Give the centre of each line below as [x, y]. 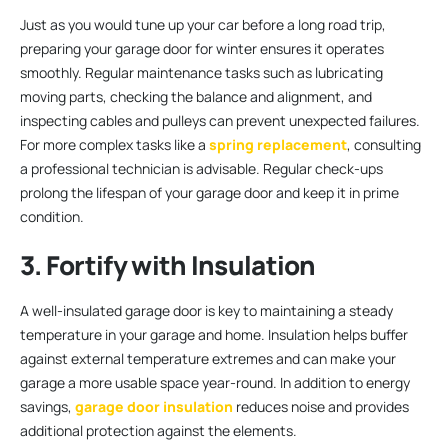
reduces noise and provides [321, 406]
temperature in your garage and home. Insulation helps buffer [214, 334]
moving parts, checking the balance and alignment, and [196, 96]
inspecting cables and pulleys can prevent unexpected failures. [220, 120]
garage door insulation [154, 406]
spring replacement [278, 144]
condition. [52, 216]
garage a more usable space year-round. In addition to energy [215, 382]
